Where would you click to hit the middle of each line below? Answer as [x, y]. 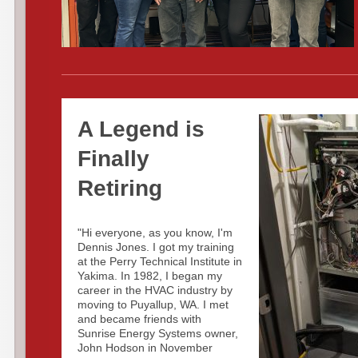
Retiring [120, 188]
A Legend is [141, 129]
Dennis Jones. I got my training [156, 247]
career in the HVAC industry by [155, 290]
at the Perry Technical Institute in [160, 261]
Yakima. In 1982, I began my [150, 276]
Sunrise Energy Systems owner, [158, 333]
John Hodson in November [145, 348]
